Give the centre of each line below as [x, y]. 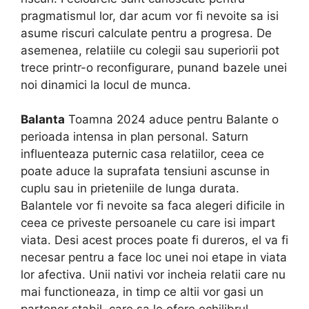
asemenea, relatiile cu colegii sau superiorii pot [150, 50]
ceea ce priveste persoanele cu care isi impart [148, 223]
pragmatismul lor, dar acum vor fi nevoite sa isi [150, 16]
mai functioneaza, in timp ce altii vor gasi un [142, 292]
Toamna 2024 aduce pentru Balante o [172, 120]
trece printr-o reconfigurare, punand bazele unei [154, 67]
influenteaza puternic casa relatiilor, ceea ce [142, 154]
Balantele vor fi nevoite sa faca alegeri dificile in [153, 206]
